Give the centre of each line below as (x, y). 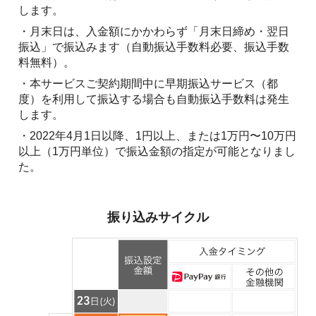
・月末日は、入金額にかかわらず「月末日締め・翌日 (154, 32)
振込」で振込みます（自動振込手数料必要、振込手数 (154, 47)
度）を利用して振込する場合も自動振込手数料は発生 (154, 99)
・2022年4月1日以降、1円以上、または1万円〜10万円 (157, 136)
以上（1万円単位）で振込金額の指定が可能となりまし (157, 152)
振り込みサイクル (158, 218)
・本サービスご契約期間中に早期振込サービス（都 (148, 84)
